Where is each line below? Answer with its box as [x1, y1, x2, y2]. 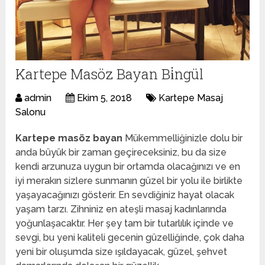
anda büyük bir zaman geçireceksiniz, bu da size [15, 147, 227, 159]
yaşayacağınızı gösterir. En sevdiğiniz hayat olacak [15, 189, 235, 201]
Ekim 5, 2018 [77, 92, 132, 104]
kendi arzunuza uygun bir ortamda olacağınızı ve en [15, 161, 241, 173]
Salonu [15, 106, 46, 118]
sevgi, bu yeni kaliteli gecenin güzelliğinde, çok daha [15, 232, 245, 244]
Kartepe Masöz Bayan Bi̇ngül [15, 64, 204, 84]
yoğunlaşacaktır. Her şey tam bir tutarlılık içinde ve [15, 218, 234, 230]
